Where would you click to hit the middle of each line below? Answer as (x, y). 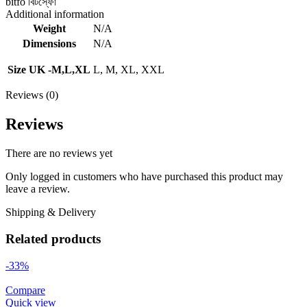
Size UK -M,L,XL (49, 70)
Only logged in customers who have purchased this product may (144, 177)
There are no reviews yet (59, 153)
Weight (49, 29)
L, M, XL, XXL (129, 70)
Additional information (55, 14)
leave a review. (38, 189)
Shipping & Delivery (51, 212)
